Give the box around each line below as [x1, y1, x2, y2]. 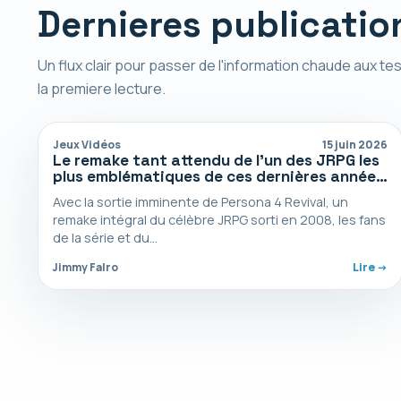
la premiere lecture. [38, 78, 166, 98]
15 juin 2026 [322, 136, 388, 152]
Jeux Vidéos [53, 136, 121, 152]
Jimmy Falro [53, 259, 118, 275]
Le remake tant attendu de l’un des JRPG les [53, 149, 380, 170]
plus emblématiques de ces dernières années [53, 166, 384, 186]
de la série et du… [53, 228, 158, 246]
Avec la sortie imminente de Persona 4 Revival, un [53, 192, 348, 210]
